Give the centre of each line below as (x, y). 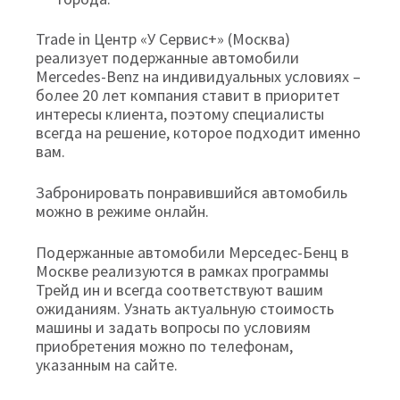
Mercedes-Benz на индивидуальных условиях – (198, 76)
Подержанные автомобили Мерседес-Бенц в (192, 252)
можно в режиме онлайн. (122, 211)
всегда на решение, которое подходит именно (198, 132)
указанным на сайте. (107, 364)
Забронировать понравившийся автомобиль (192, 192)
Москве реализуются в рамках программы (182, 271)
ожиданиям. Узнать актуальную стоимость (185, 308)
